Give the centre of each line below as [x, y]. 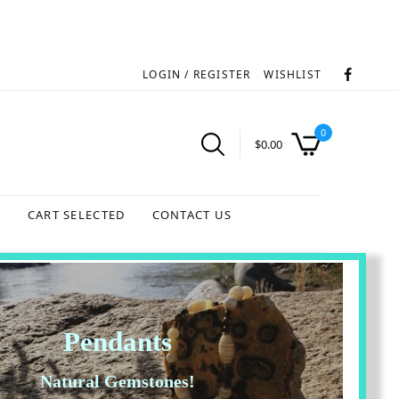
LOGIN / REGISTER [197, 74]
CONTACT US [192, 214]
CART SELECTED [76, 214]
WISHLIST [293, 74]
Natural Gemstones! [117, 382]
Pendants [117, 342]
